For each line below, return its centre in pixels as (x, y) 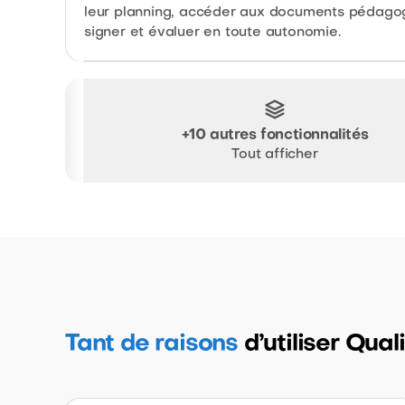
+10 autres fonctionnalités (275, 135)
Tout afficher (275, 154)
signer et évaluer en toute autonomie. (212, 32)
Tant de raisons (152, 344)
